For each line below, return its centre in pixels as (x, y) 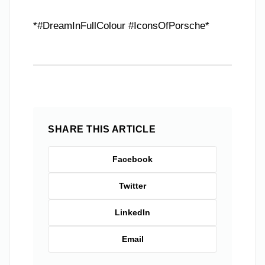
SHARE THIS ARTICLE (102, 129)
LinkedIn (132, 212)
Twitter (132, 186)
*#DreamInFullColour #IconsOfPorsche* (121, 26)
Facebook (132, 159)
